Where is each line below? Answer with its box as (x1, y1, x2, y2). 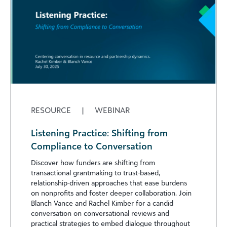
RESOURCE (31, 105, 73, 115)
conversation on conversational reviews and (31, 209, 169, 217)
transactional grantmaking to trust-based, (31, 168, 160, 177)
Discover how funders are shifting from (31, 158, 155, 167)
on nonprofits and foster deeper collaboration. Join (31, 188, 192, 197)
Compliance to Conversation (31, 140, 153, 152)
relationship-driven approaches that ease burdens (31, 178, 187, 187)
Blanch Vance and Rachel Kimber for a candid (31, 199, 173, 207)
